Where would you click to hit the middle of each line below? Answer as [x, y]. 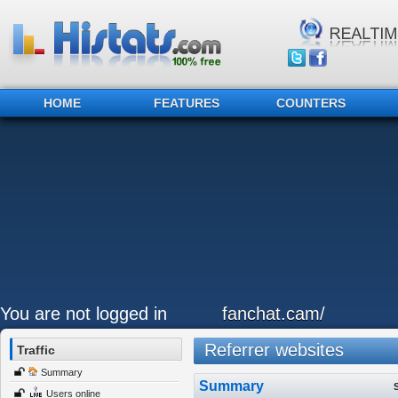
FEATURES [187, 103]
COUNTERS [311, 103]
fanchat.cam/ [274, 314]
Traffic [36, 350]
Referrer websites [268, 350]
